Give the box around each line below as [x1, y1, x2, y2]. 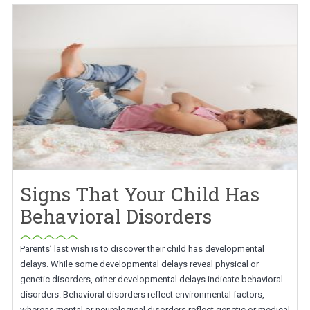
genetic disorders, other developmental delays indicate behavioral [19, 274, 283, 284]
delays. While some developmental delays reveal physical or [19, 259, 259, 269]
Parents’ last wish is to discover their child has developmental [19, 244, 264, 254]
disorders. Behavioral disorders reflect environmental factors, [19, 289, 264, 300]
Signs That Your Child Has [19, 181, 259, 207]
